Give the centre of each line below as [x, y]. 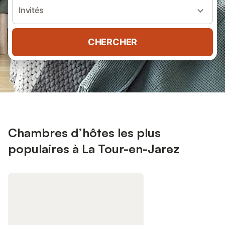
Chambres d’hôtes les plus [84, 133]
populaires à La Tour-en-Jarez [94, 149]
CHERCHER [113, 42]
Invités [31, 10]
